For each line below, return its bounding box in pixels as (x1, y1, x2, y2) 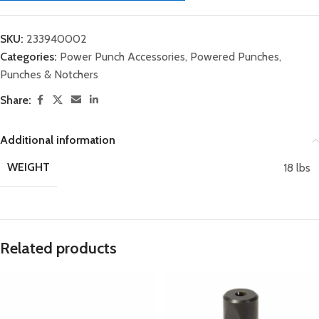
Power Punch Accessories (60, 50, 185, 63)
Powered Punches (190, 50, 279, 63)
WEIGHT (7, 160, 50, 174)
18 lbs (283, 161, 310, 174)
